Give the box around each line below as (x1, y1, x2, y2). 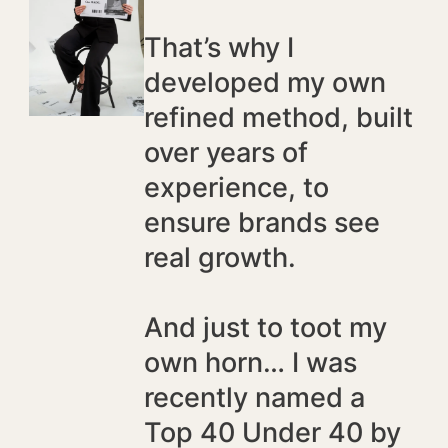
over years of (143, 136, 308, 170)
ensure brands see (143, 206, 380, 240)
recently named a (143, 381, 365, 415)
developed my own (143, 66, 386, 100)
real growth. (143, 241, 296, 275)
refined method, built (143, 101, 413, 135)
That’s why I (143, 31, 294, 65)
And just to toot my (143, 311, 387, 345)
